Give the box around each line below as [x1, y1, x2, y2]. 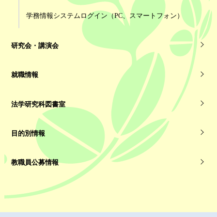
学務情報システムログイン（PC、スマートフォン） [26, 11, 184, 19]
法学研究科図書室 [11, 100, 66, 108]
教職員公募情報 [11, 158, 59, 167]
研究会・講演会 [11, 42, 59, 50]
